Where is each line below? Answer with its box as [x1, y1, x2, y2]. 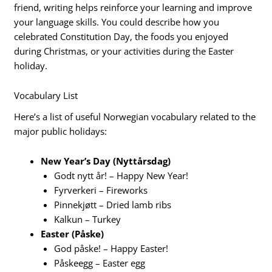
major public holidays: [14, 124, 107, 137]
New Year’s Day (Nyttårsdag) [41, 155, 171, 168]
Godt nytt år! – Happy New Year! [54, 169, 189, 182]
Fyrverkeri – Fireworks [54, 184, 148, 197]
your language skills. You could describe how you [14, 15, 220, 28]
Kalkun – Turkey [54, 213, 121, 226]
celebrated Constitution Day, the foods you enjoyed [14, 30, 229, 42]
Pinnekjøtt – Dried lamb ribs [54, 199, 172, 211]
